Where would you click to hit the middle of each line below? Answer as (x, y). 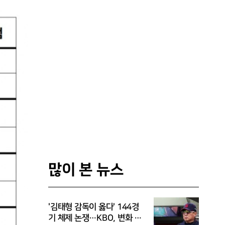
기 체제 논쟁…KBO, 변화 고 (95, 218)
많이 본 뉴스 (86, 170)
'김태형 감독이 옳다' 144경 (94, 207)
